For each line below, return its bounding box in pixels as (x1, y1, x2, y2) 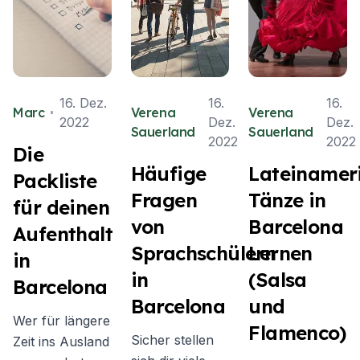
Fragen (130, 188, 198, 212)
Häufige (130, 162, 207, 186)
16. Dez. (59, 95, 107, 111)
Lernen (248, 241, 313, 265)
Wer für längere (13, 313, 110, 329)
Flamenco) (248, 321, 346, 345)
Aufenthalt (13, 222, 113, 246)
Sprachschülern (130, 241, 276, 265)
